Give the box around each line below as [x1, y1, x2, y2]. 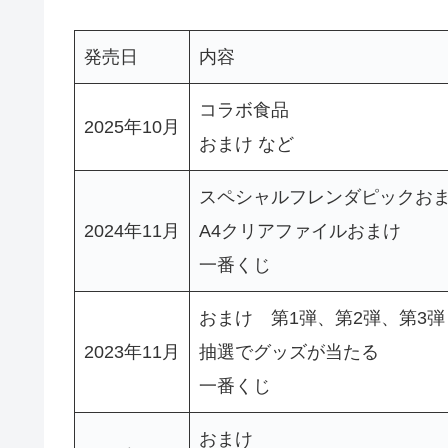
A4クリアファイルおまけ [199, 220, 401, 241]
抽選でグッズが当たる [199, 341, 379, 362]
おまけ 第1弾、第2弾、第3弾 [199, 307, 445, 328]
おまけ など [199, 133, 294, 154]
